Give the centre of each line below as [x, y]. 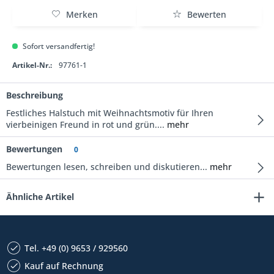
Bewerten [206, 14]
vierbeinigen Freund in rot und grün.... [85, 124]
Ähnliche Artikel [40, 197]
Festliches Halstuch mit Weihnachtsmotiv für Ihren [110, 113]
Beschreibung [35, 95]
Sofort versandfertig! [58, 46]
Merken [82, 14]
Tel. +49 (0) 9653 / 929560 [76, 248]
